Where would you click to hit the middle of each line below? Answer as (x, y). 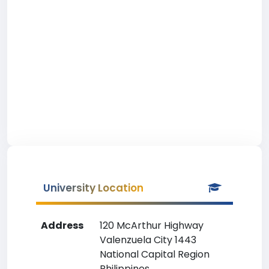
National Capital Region (155, 254)
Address (62, 225)
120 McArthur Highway (152, 225)
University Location (93, 188)
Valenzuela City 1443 (148, 240)
